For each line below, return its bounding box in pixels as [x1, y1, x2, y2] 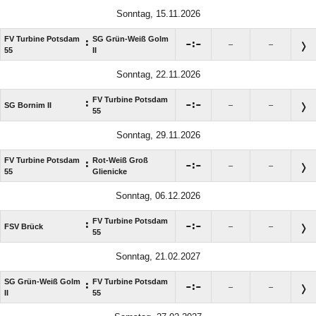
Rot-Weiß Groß [92, 155, 148, 164]
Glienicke [92, 166, 127, 176]
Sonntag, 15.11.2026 [116, 8, 200, 19]
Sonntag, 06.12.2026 [116, 190, 200, 201]
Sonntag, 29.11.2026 [116, 129, 200, 140]
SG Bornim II [4, 100, 51, 109]
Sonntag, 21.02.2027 [116, 250, 200, 262]
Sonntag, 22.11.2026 [116, 68, 200, 80]
